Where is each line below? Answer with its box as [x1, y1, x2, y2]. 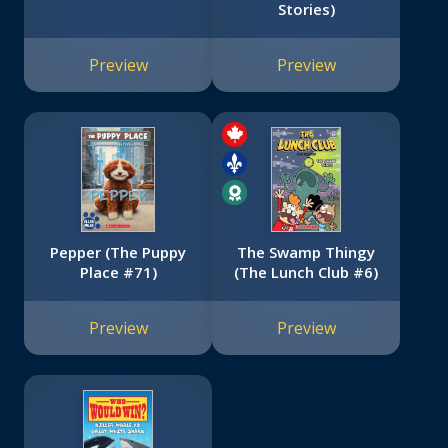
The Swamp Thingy [237, 242, 375, 263]
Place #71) [79, 262, 157, 283]
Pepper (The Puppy [50, 242, 186, 263]
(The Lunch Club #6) [234, 262, 378, 283]
